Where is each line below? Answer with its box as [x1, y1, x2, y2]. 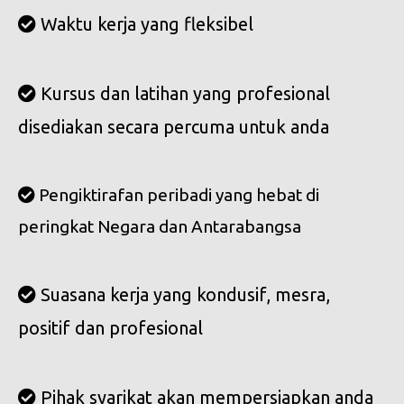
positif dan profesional [18, 317, 203, 339]
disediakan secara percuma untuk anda [18, 116, 329, 138]
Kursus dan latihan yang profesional [36, 83, 330, 105]
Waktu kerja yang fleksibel [36, 14, 253, 35]
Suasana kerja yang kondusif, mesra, [36, 284, 330, 306]
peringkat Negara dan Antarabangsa [18, 216, 301, 237]
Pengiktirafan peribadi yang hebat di [35, 185, 319, 206]
